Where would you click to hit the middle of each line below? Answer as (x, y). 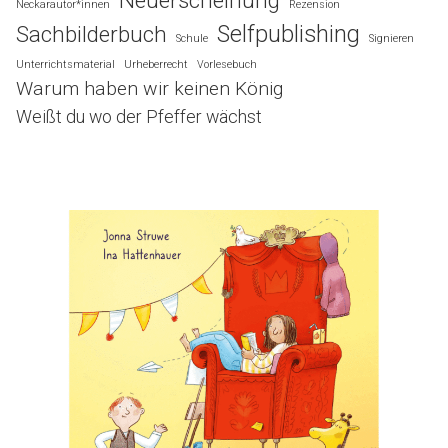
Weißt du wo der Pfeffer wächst (139, 116)
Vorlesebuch (227, 64)
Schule (192, 38)
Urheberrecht (156, 64)
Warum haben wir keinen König (149, 88)
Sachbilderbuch (91, 33)
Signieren (391, 38)
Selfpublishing (288, 33)
